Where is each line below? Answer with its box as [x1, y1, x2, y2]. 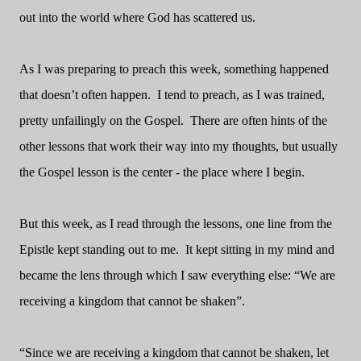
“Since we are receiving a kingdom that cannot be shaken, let [19, 346, 329, 359]
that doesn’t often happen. [19, 88, 151, 102]
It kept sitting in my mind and [185, 243, 334, 256]
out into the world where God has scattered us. [19, 10, 255, 24]
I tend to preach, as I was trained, [157, 88, 325, 102]
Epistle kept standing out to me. [19, 243, 179, 256]
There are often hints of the [190, 114, 327, 127]
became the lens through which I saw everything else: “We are [19, 268, 335, 282]
